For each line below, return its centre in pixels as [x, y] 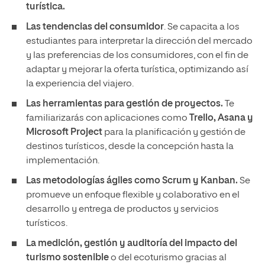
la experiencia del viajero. [80, 84]
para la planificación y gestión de [174, 132]
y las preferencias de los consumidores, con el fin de [137, 56]
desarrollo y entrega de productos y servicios [122, 209]
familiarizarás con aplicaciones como [108, 118]
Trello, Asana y [221, 118]
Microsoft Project [64, 132]
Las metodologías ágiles [79, 181]
